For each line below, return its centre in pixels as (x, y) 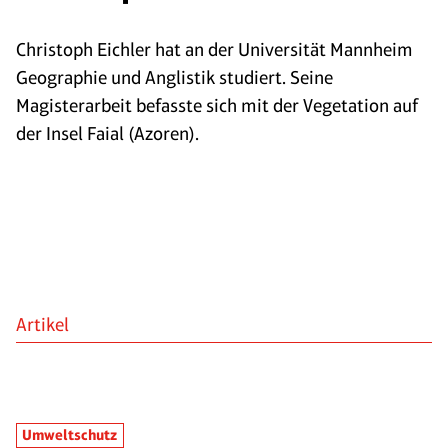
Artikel (42, 324)
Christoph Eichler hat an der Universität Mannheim (214, 49)
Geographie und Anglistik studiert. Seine (174, 77)
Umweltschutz (70, 435)
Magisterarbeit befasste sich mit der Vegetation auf (217, 105)
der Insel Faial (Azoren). (107, 133)
